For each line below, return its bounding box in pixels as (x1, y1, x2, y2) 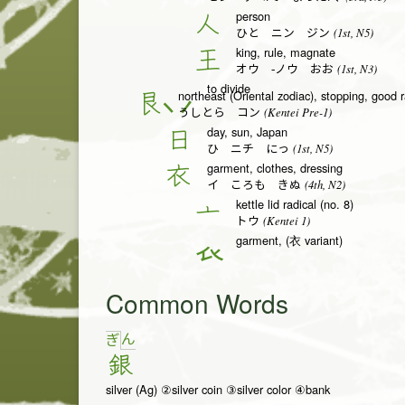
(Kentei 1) (259, 212, 310, 228)
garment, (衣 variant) (236, 231, 343, 250)
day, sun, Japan (207, 123, 287, 141)
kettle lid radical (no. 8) (236, 195, 353, 213)
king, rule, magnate (236, 43, 335, 61)
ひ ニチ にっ (207, 142, 289, 155)
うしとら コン (178, 106, 260, 119)
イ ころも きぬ (207, 178, 301, 192)
